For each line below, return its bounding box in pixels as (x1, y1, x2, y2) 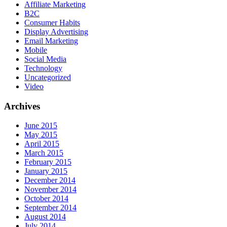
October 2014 (24, 194, 68, 203)
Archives (4, 100, 40, 111)
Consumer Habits (24, 18, 80, 27)
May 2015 (24, 130, 57, 139)
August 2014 (24, 212, 66, 221)
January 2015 (24, 167, 67, 176)
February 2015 (24, 158, 71, 167)
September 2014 (24, 203, 77, 212)
